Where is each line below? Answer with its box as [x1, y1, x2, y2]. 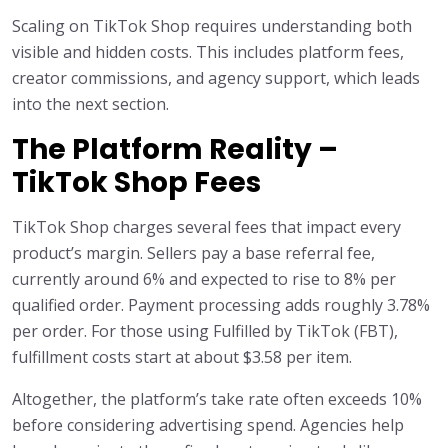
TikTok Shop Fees [12, 163, 261, 203]
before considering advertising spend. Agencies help [12, 414, 404, 437]
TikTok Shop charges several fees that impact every [12, 216, 401, 239]
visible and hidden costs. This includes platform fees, [12, 41, 404, 64]
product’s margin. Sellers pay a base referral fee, [12, 242, 375, 265]
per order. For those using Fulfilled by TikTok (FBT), [12, 320, 398, 343]
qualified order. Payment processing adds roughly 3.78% [12, 294, 430, 317]
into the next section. [12, 93, 169, 116]
